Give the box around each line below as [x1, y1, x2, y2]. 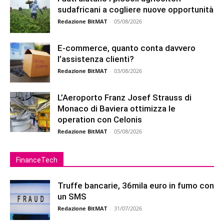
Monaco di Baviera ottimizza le [57, 103, 175, 113]
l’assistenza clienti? [57, 53, 134, 64]
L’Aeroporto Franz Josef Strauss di [57, 92, 191, 102]
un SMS [57, 191, 86, 201]
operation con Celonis [57, 114, 142, 124]
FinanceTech [16, 155, 57, 164]
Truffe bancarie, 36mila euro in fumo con [57, 180, 214, 190]
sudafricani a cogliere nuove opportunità [57, 4, 213, 14]
